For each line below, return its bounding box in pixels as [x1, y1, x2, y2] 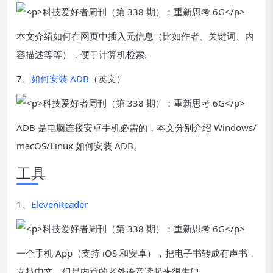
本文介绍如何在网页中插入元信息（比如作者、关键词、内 [16, 30, 254, 42]
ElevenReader [31, 198, 88, 210]
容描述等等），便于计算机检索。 [16, 48, 154, 60]
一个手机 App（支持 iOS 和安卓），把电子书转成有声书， [16, 247, 257, 259]
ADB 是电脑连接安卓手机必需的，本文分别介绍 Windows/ [16, 121, 257, 133]
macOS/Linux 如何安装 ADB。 [16, 140, 143, 152]
